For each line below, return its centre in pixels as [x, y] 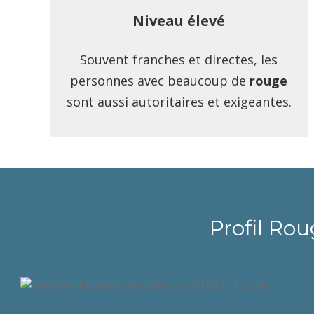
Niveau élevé [179, 21]
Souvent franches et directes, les [179, 60]
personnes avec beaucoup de [160, 81]
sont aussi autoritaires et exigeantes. [179, 102]
